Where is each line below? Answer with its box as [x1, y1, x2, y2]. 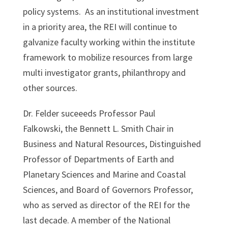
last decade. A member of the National [22, 214, 170, 226]
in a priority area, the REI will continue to [22, 20, 177, 33]
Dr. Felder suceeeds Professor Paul [22, 107, 155, 119]
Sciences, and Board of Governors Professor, [22, 183, 193, 195]
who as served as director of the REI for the [22, 198, 190, 211]
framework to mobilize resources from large [22, 51, 192, 63]
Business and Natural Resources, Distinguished [22, 137, 201, 150]
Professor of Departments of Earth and [22, 153, 174, 165]
